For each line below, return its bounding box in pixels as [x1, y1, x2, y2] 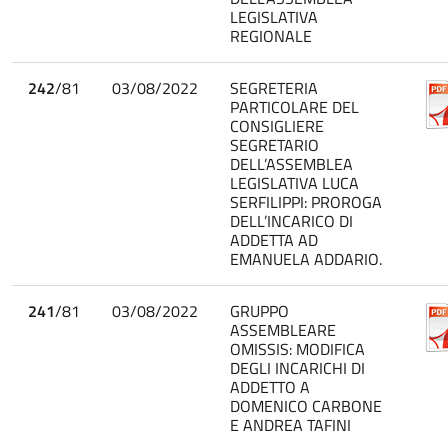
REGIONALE [230, 23, 312, 48]
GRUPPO [230, 298, 289, 323]
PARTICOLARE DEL [230, 94, 359, 119]
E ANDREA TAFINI [230, 412, 351, 437]
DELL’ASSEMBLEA [230, 151, 353, 176]
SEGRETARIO [230, 132, 319, 157]
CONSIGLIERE [230, 113, 324, 138]
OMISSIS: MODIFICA [230, 336, 365, 361]
